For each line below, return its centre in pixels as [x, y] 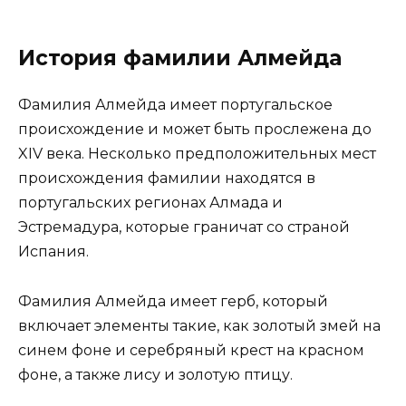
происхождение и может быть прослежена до [195, 130]
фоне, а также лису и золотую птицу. [155, 374]
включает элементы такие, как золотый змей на [199, 325]
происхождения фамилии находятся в [167, 179]
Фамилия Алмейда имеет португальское [175, 105]
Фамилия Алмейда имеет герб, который [173, 301]
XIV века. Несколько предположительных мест [197, 154]
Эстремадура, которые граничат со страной [184, 227]
